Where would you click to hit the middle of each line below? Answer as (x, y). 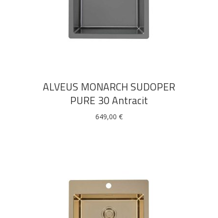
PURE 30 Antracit (109, 100)
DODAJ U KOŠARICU (109, 37)
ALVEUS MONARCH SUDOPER (109, 87)
